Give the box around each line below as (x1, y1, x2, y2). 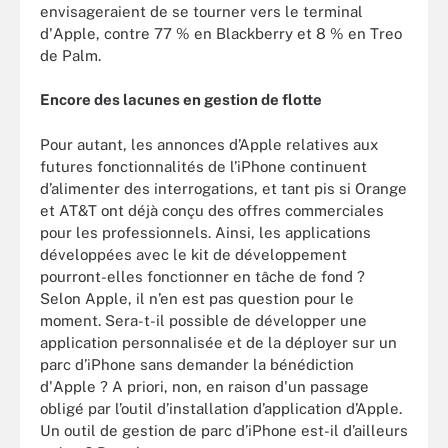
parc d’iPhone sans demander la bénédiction (40, 355, 354, 373)
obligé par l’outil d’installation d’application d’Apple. (40, 399, 402, 417)
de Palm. (40, 46, 101, 64)
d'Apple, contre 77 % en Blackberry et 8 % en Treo (40, 24, 402, 42)
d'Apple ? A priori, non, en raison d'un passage (40, 377, 369, 395)
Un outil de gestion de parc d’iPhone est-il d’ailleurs (40, 421, 408, 439)
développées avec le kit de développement (40, 245, 347, 263)
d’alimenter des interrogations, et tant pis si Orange (40, 179, 407, 197)
